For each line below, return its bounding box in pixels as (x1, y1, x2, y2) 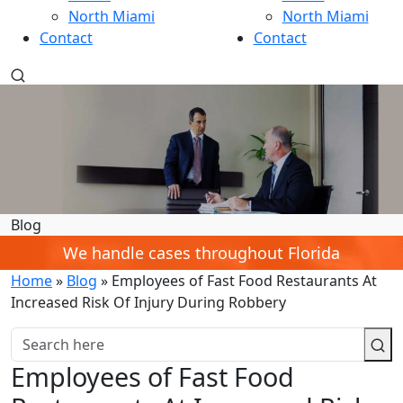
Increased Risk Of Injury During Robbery (11, 291, 286, 312)
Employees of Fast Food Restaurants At (112, 270, 377, 291)
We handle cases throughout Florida (63, 241, 340, 264)
